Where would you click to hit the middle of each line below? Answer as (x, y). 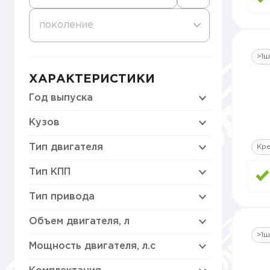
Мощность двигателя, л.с (92, 246)
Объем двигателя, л (79, 221)
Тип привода (62, 197)
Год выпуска (61, 98)
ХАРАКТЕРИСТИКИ (92, 79)
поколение (66, 25)
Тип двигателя (66, 147)
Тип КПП (50, 172)
